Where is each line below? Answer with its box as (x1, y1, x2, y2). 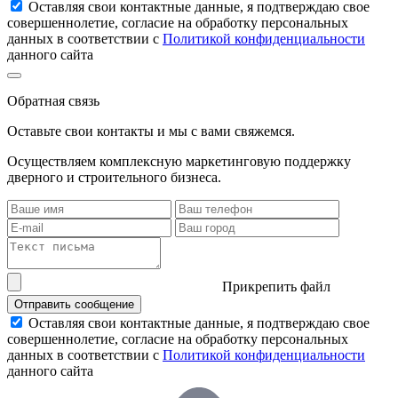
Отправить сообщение (14, 298, 134, 312)
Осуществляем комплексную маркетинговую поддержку (7, 154, 351, 170)
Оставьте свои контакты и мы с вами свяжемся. (7, 123, 295, 139)
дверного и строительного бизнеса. (7, 170, 221, 186)
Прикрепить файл (222, 279, 330, 295)
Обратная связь (7, 93, 99, 109)
